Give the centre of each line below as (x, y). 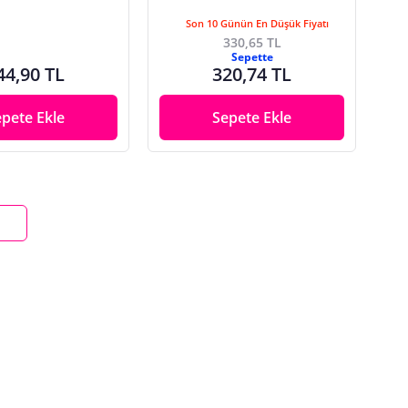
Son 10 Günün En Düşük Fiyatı (258, 23)
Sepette (252, 56)
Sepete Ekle (252, 117)
